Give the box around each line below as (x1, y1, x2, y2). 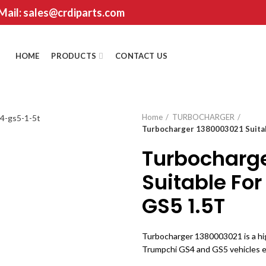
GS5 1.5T (142, 192, 225, 220)
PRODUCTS (51, 51, 97, 61)
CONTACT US (115, 51, 168, 61)
